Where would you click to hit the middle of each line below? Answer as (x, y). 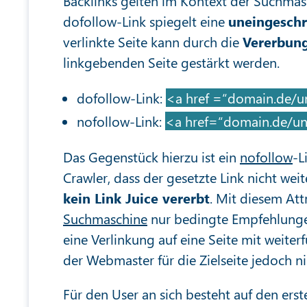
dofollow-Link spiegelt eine (146, 21)
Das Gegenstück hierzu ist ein (151, 157)
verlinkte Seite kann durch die (153, 41)
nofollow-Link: (121, 121)
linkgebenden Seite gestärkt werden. (171, 62)
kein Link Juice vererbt (136, 198)
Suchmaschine (105, 218)
